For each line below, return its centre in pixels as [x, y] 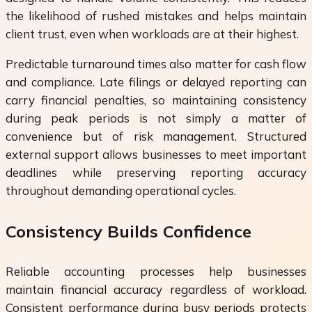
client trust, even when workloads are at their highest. [152, 33]
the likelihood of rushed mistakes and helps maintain [156, 15]
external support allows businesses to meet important [156, 154]
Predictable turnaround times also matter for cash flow [156, 63]
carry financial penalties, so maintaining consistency [156, 100]
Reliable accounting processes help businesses [156, 271]
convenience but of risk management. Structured [156, 136]
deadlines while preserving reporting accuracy [156, 172]
